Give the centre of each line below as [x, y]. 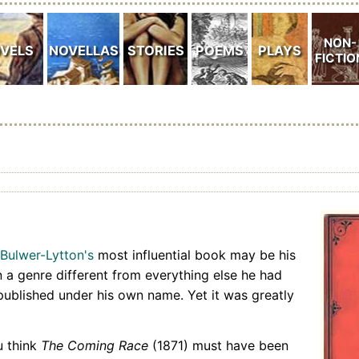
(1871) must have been [218, 345]
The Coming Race [95, 345]
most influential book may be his [195, 254]
